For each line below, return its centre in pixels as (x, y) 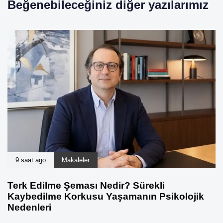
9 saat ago (31, 160)
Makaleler (76, 160)
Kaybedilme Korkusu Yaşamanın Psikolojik (106, 197)
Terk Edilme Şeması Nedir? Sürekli (86, 186)
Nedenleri (29, 208)
